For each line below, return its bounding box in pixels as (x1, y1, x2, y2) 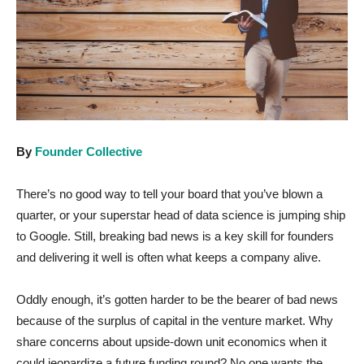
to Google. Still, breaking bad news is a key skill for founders (16, 228, 334, 243)
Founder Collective (35, 144, 142, 158)
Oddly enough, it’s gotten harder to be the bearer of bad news (16, 292, 338, 306)
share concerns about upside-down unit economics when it (16, 334, 327, 349)
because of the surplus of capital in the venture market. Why (16, 313, 333, 327)
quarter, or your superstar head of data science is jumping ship (16, 207, 345, 222)
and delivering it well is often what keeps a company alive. (16, 249, 321, 264)
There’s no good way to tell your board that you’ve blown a (16, 186, 323, 201)
